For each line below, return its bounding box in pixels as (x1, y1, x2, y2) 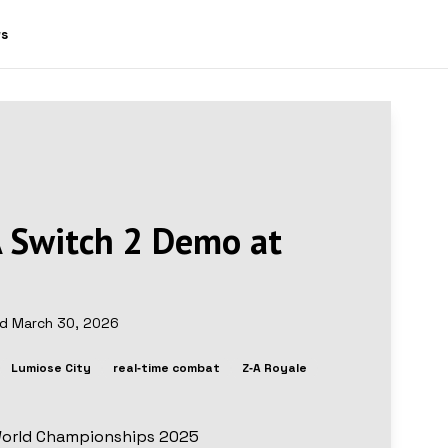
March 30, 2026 (11, 314, 119, 332)
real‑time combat (112, 360, 220, 376)
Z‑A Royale (241, 360, 307, 376)
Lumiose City (10, 360, 91, 376)
